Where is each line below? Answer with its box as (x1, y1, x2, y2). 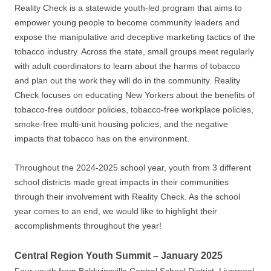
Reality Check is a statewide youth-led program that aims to (15, 3, 242, 13)
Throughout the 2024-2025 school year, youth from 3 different (15, 163, 251, 172)
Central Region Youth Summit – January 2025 (15, 250, 223, 261)
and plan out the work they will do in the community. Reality (15, 76, 240, 85)
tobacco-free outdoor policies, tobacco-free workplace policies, (15, 105, 253, 114)
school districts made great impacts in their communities (15, 177, 229, 187)
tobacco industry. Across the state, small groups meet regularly (15, 47, 254, 56)
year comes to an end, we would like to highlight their (15, 206, 217, 216)
